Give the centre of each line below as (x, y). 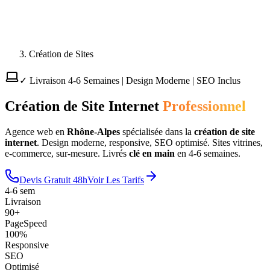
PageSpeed (26, 223)
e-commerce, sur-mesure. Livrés (66, 153)
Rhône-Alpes (93, 131)
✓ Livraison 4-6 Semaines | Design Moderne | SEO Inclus (130, 80)
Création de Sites (61, 54)
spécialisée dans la (157, 131)
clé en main (152, 153)
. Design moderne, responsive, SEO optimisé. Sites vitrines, (150, 142)
